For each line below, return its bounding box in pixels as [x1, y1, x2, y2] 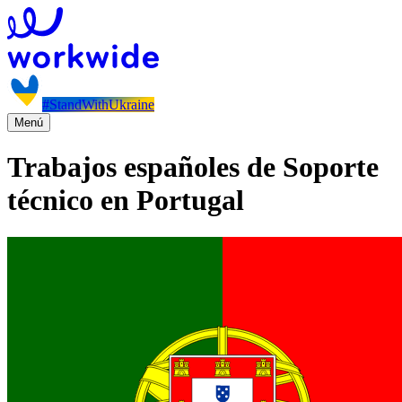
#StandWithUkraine [42, 97, 154, 112]
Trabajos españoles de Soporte [7, 151, 379, 184]
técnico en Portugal [7, 184, 244, 217]
